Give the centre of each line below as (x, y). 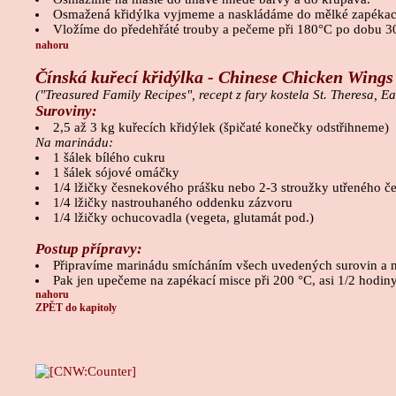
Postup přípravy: (89, 249)
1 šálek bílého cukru (109, 158)
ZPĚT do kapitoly (76, 308)
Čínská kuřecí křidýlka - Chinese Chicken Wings (214, 77)
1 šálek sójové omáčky (116, 173)
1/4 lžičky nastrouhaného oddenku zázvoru (172, 203)
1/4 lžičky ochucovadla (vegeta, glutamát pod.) (183, 218)
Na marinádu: (74, 143)
